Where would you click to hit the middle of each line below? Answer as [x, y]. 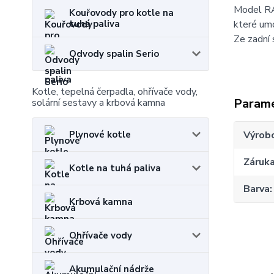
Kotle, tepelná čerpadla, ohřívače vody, [115, 92]
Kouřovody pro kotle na [121, 13]
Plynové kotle [100, 135]
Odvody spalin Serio [114, 54]
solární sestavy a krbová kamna [98, 103]
